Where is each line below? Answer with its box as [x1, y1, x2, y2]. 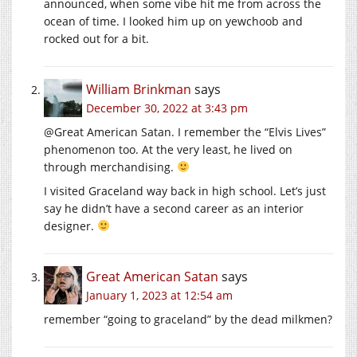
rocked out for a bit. [44, 30, 149, 46]
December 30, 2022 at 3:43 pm [86, 100, 248, 116]
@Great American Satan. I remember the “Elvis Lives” [44, 124, 326, 139]
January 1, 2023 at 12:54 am [86, 287, 233, 303]
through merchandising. [44, 159, 177, 175]
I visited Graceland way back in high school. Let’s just [44, 182, 326, 198]
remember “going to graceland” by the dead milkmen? [44, 311, 332, 327]
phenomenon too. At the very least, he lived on [44, 141, 292, 157]
